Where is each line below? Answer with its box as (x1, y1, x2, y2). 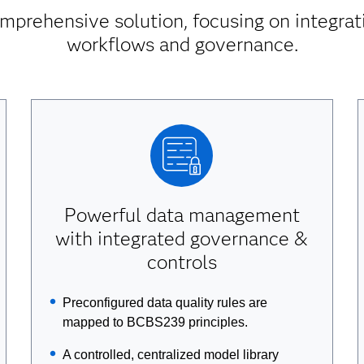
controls (146, 250, 217, 274)
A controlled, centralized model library (63, 348, 279, 362)
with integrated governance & (55, 227, 309, 250)
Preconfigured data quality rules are (63, 296, 268, 310)
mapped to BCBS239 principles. (63, 315, 249, 329)
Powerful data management (63, 203, 300, 227)
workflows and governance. (66, 32, 298, 56)
